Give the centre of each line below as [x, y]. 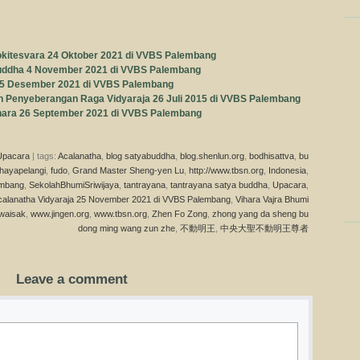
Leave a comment [72, 279]
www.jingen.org [60, 214]
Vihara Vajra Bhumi [272, 199]
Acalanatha [80, 156]
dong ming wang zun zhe [127, 228]
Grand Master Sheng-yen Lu [128, 170]
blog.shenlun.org [212, 156]
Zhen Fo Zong [180, 214]
